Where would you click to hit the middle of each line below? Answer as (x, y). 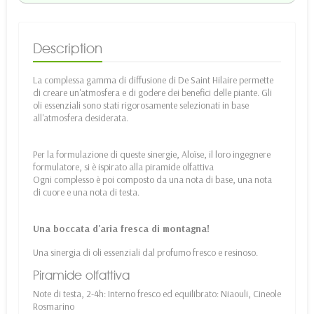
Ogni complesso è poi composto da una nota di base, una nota (152, 180)
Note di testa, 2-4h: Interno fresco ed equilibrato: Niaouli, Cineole (157, 294)
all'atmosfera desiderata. (81, 118)
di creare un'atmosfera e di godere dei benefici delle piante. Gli (152, 93)
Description (68, 49)
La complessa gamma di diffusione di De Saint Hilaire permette (153, 80)
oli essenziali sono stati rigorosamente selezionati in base (141, 105)
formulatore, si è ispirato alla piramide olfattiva (123, 167)
